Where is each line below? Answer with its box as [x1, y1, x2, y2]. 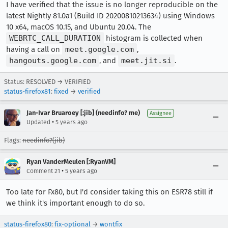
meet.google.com [65, 44, 134, 54]
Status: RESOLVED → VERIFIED [4, 77, 91, 85]
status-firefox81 [4, 87, 51, 95]
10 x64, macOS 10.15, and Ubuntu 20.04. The [6, 22, 151, 32]
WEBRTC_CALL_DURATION [9, 33, 101, 43]
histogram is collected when [104, 33, 203, 43]
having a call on [6, 44, 62, 54]
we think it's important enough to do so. [6, 198, 145, 208]
